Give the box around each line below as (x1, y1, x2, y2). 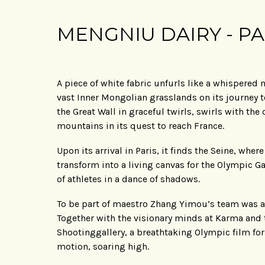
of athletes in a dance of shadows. (57, 173, 200, 185)
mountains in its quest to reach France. (57, 119, 224, 131)
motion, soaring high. (57, 240, 149, 252)
